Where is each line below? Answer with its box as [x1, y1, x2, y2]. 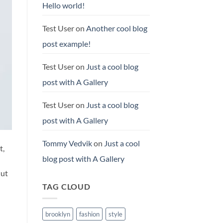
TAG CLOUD [42, 181, 91, 191]
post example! [42, 38, 91, 48]
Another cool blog [86, 23, 147, 33]
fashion [79, 210, 100, 219]
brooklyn [45, 210, 70, 219]
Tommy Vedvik [42, 138, 92, 148]
